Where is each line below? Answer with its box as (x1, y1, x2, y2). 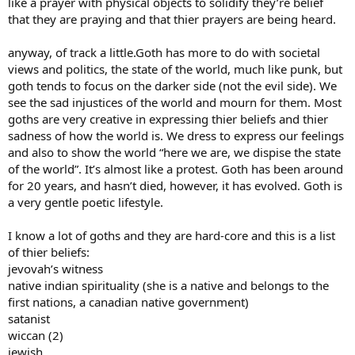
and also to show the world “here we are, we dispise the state (8, 144, 341, 160)
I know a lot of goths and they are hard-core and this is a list (8, 227, 335, 243)
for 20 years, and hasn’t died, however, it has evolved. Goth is (8, 177, 342, 193)
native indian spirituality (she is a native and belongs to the (8, 277, 329, 293)
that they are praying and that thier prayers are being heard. (8, 11, 336, 27)
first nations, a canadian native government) (8, 294, 249, 310)
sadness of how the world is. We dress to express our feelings (8, 128, 344, 143)
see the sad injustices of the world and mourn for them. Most (8, 94, 342, 110)
